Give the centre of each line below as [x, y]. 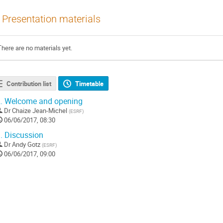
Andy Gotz [26, 145]
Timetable [90, 83]
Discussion [23, 135]
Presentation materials [51, 19]
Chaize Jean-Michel [40, 111]
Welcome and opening [43, 102]
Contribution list [29, 83]
